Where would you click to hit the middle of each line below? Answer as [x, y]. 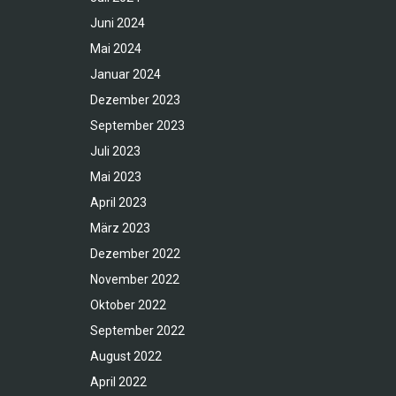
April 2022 [118, 382]
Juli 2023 [115, 152]
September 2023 [137, 126]
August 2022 [126, 357]
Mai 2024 [116, 49]
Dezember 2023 [135, 100]
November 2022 [135, 280]
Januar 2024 [126, 75]
